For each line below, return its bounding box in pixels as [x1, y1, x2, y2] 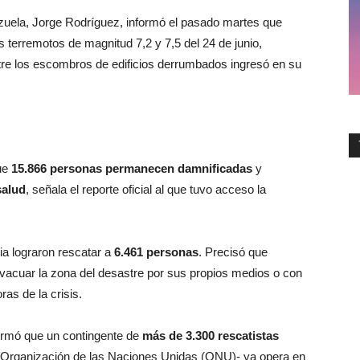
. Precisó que [198, 245, 268, 259]
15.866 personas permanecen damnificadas [11, 162, 252, 175]
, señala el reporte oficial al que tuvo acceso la [26, 182, 266, 196]
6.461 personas [114, 245, 198, 259]
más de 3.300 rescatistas [142, 329, 279, 342]
